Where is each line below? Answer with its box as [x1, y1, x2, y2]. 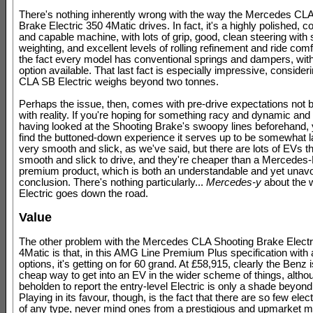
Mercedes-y [206, 177, 261, 188]
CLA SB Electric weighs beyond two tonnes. [19, 76, 219, 87]
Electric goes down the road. [19, 188, 148, 199]
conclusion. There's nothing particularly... [19, 177, 206, 188]
